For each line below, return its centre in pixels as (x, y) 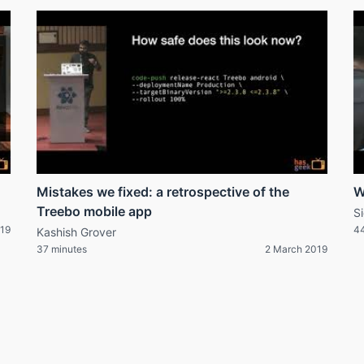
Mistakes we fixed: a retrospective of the (163, 192)
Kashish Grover (76, 232)
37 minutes (62, 249)
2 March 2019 (296, 249)
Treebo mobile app (94, 212)
